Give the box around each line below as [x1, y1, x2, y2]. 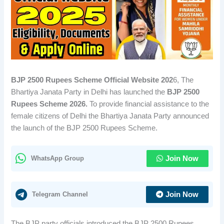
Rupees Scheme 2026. [11, 99, 90, 108]
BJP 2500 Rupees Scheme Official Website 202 [11, 75, 173, 84]
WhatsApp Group [31, 154, 84, 162]
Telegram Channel [32, 190, 88, 198]
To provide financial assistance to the [89, 99, 209, 108]
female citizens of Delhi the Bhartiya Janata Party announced [11, 111, 209, 120]
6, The [173, 75, 194, 84]
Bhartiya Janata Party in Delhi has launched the [11, 87, 167, 96]
